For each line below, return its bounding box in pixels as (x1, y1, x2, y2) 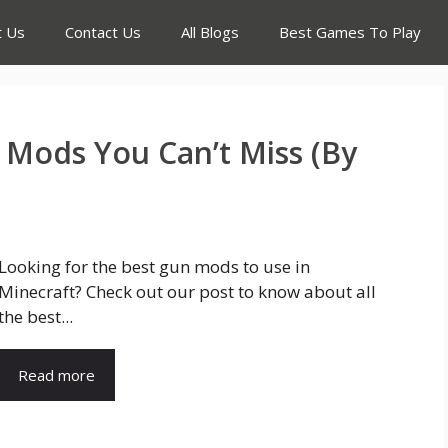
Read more (18, 365, 95, 385)
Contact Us (65, 22, 141, 42)
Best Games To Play (279, 22, 421, 42)
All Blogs (181, 22, 239, 42)
